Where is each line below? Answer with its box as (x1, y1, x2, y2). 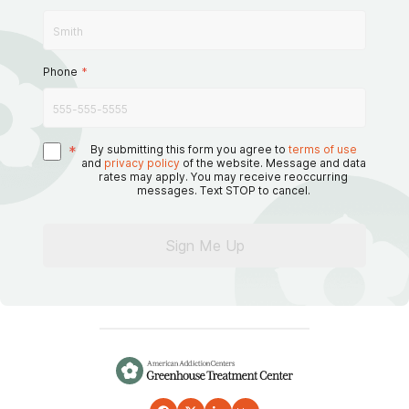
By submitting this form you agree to (89, 142, 286, 156)
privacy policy (103, 156, 180, 170)
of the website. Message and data (182, 156, 366, 170)
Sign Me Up (164, 236, 245, 255)
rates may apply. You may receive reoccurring (99, 170, 348, 184)
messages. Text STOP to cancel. (136, 184, 310, 197)
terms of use (288, 142, 357, 156)
